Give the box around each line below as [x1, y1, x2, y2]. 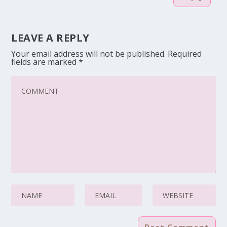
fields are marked [11, 56, 79, 67]
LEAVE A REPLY [11, 30, 90, 45]
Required [168, 48, 202, 59]
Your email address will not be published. [11, 48, 166, 59]
